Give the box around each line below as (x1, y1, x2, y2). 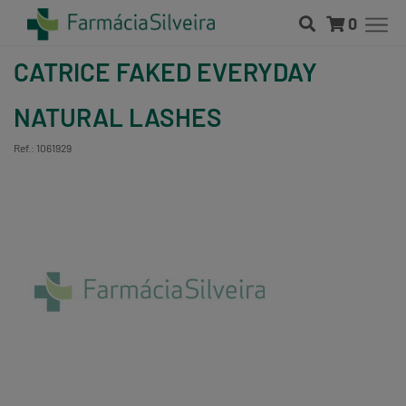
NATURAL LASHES (14, 101, 222, 132)
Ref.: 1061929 (14, 141, 72, 154)
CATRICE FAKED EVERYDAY (14, 56, 317, 87)
